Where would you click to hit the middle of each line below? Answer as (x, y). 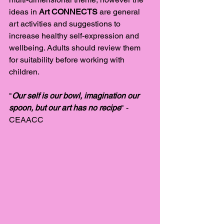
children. (25, 72)
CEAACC (26, 120)
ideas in (24, 12)
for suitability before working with (68, 60)
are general (121, 12)
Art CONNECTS (69, 12)
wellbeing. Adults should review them (76, 48)
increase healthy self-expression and (75, 36)
